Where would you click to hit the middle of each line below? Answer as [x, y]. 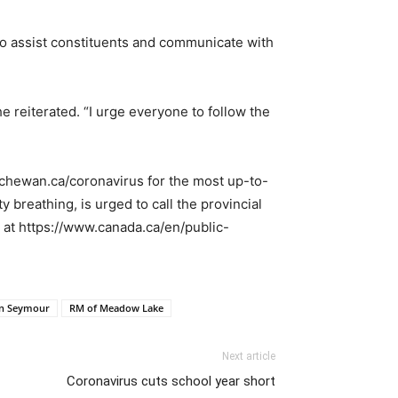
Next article [249, 357]
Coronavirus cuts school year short [171, 382]
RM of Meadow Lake [116, 308]
